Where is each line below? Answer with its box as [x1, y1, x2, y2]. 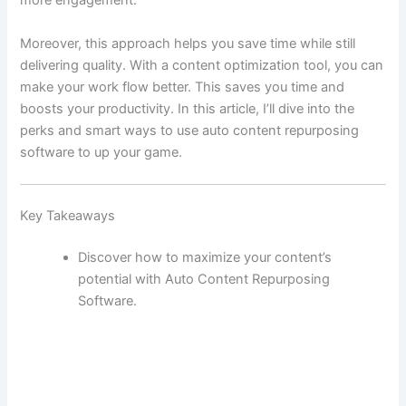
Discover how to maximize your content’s [78, 248, 333, 266]
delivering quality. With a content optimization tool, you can [20, 56, 384, 73]
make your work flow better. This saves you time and [20, 78, 345, 95]
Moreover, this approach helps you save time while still [20, 34, 356, 52]
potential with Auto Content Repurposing [78, 270, 331, 287]
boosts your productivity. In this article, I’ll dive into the [20, 100, 355, 117]
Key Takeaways [20, 207, 116, 224]
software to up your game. [20, 143, 183, 160]
